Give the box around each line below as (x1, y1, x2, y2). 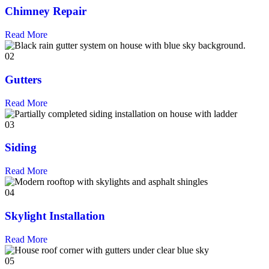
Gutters (5, 73, 41, 86)
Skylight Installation (5, 209, 105, 222)
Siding (5, 141, 37, 154)
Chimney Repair (5, 5, 86, 18)
